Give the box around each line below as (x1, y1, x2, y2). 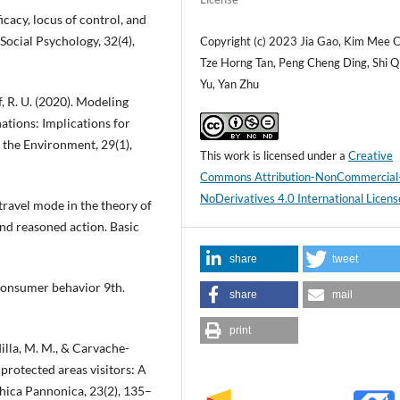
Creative (348, 148, 394, 163)
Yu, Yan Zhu (200, 77, 260, 92)
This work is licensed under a (200, 148, 349, 163)
